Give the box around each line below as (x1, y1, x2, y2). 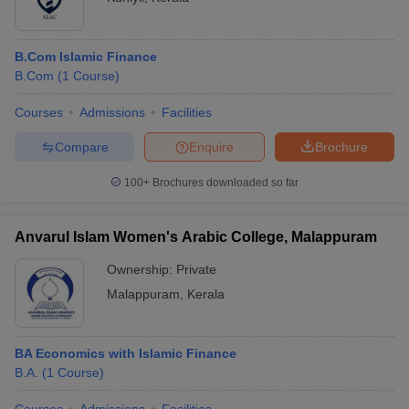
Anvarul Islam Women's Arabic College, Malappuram (15, 229, 377, 245)
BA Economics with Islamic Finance (15, 346, 236, 361)
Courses (15, 105, 63, 120)
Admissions (79, 105, 145, 120)
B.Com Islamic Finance (15, 49, 157, 64)
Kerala (187, 287, 225, 301)
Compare (54, 139, 109, 154)
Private (176, 262, 216, 277)
